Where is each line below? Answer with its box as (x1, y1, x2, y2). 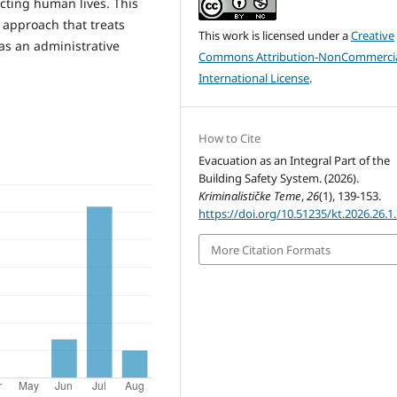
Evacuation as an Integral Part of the (198, 152, 391, 169)
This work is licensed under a (198, 27, 352, 44)
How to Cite (198, 130, 261, 147)
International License (198, 70, 310, 87)
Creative (351, 27, 395, 44)
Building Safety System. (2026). (198, 170, 360, 187)
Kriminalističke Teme (198, 188, 302, 205)
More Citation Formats (211, 241, 331, 258)
